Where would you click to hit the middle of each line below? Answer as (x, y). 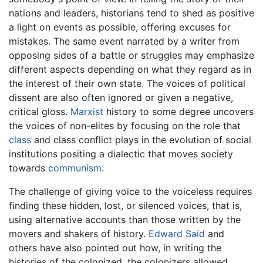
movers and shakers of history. (79, 233)
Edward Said (177, 233)
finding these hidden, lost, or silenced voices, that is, (125, 205)
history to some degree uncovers (178, 111)
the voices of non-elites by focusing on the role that (125, 125)
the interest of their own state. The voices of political (127, 83)
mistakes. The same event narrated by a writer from (124, 41)
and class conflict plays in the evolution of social (141, 139)
